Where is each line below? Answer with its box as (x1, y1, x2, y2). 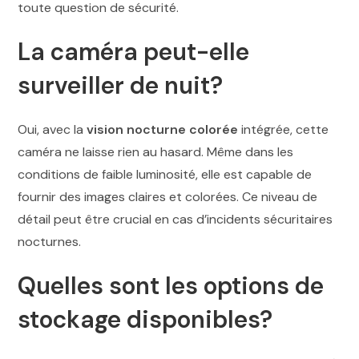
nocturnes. (18, 233, 82, 251)
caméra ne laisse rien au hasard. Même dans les (18, 143, 294, 161)
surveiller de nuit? (18, 70, 224, 102)
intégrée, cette (238, 121, 329, 139)
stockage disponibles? (18, 304, 273, 336)
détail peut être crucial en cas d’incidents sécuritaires (18, 211, 333, 228)
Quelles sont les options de (18, 270, 325, 302)
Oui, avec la (18, 121, 87, 139)
